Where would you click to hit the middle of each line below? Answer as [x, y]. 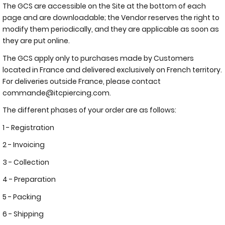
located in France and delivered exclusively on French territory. [112, 70]
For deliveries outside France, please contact [82, 81]
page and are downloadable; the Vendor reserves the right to [111, 18]
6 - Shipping [23, 214]
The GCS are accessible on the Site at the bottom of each [104, 6]
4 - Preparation [29, 179]
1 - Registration [28, 127]
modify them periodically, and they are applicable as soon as [111, 29]
